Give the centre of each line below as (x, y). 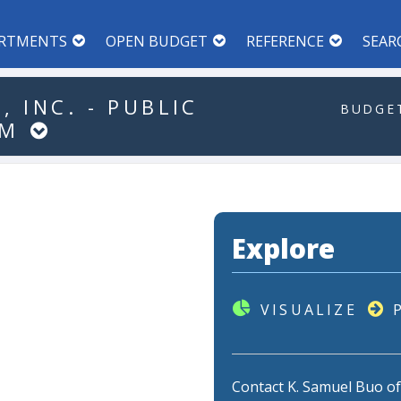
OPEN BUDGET (157, 41)
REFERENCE (285, 41)
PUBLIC (153, 107)
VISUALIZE (309, 310)
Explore (283, 248)
